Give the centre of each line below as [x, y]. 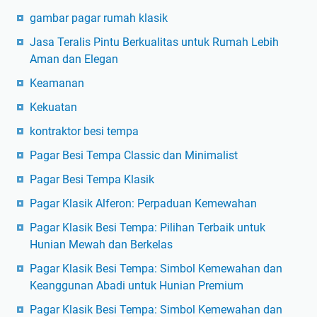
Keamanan [57, 83]
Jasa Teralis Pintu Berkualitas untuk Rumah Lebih [154, 42]
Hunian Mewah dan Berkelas [101, 245]
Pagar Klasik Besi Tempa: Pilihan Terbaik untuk [148, 228]
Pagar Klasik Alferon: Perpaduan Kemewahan [143, 204]
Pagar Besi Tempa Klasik [92, 180]
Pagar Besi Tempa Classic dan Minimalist [134, 156]
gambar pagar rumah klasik [99, 18]
